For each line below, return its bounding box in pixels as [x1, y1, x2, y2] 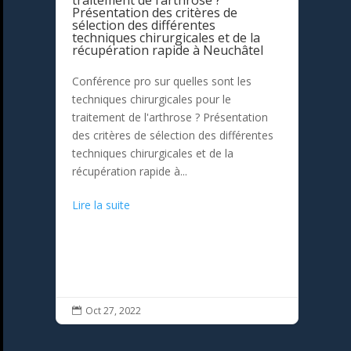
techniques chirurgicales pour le [72, 92, 232, 107]
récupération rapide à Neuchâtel [72, 42, 264, 60]
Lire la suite [72, 197, 131, 213]
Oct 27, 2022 [85, 304, 142, 318]
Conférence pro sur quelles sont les [72, 74, 252, 89]
